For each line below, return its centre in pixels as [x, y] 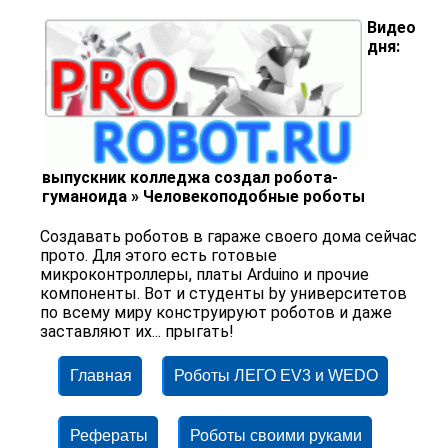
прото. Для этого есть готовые [159, 256]
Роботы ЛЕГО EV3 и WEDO [276, 376]
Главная [101, 376]
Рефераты [109, 436]
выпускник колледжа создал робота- [190, 178]
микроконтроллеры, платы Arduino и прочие [205, 275]
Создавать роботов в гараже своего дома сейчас [229, 237]
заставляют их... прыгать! [137, 332]
